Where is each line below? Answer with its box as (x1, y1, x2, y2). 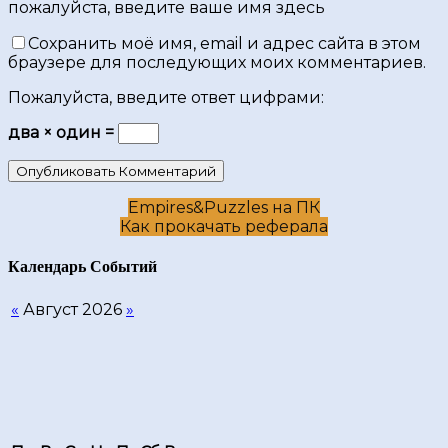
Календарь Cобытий (8, 257, 157, 275)
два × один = (8, 122, 118, 142)
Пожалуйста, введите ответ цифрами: (8, 87, 324, 107)
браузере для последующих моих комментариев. (8, 52, 426, 72)
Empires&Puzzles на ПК (128, 197, 320, 217)
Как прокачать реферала (120, 216, 328, 236)
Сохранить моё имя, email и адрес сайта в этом (28, 33, 421, 53)
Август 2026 (23, 300, 122, 320)
